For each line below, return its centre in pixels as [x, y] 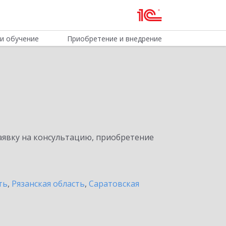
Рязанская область [48, 184]
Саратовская [114, 184]
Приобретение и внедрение [114, 39]
